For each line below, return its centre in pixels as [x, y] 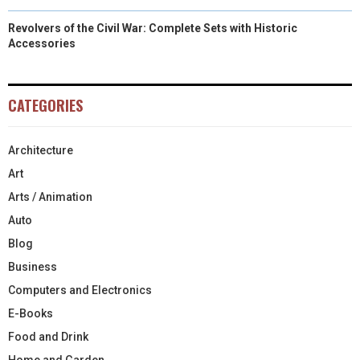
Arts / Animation [50, 196]
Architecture [41, 150]
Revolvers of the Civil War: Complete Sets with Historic [153, 28]
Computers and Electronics [80, 290]
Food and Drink [48, 336]
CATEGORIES [45, 105]
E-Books [31, 313]
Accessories [42, 43]
